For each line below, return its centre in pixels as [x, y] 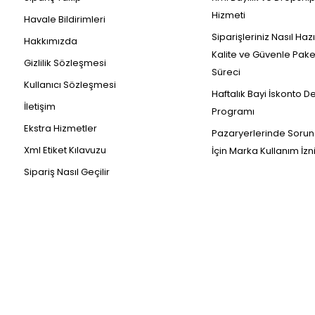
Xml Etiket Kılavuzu [65, 150]
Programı [233, 111]
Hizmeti [228, 15]
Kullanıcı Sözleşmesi [70, 85]
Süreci [226, 72]
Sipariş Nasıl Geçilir [67, 172]
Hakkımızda [51, 41]
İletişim [40, 107]
